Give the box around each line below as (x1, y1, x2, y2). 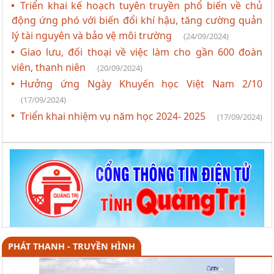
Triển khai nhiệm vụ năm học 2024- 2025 (20, 109, 208, 124)
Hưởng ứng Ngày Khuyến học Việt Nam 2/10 (20, 77, 262, 91)
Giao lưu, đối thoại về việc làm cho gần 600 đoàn (20, 45, 262, 59)
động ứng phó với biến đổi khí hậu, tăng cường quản (12, 13, 262, 28)
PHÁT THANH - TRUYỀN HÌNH (8, 240, 135, 252)
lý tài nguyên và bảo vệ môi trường (12, 29, 174, 43)
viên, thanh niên (12, 61, 88, 75)
